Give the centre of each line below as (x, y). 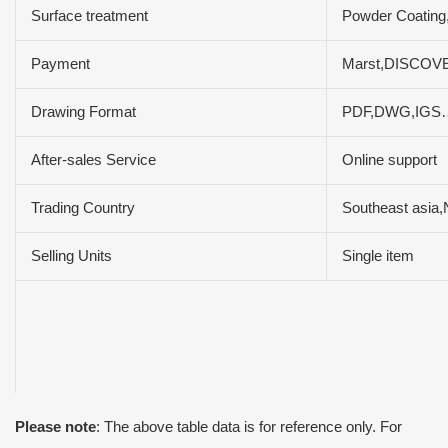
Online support (389, 159)
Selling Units (71, 255)
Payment (60, 63)
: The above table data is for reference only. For (249, 427)
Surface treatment (89, 15)
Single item (377, 255)
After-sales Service (93, 159)
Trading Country (82, 207)
